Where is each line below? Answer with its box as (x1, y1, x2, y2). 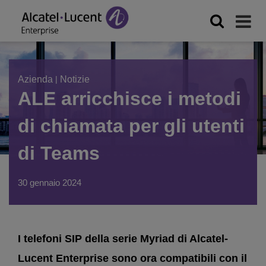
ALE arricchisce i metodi (18, 88, 241, 109)
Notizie (60, 74, 90, 84)
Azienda (18, 74, 53, 84)
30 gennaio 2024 (18, 178, 81, 188)
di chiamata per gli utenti (18, 115, 245, 137)
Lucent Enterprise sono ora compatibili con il (18, 252, 247, 264)
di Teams (18, 142, 100, 164)
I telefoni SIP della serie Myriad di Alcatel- (18, 233, 228, 245)
